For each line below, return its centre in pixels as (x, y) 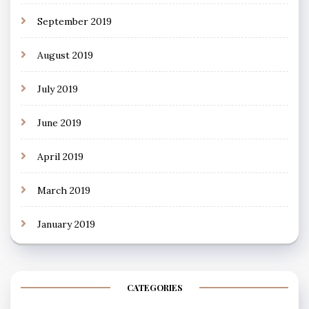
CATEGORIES (154, 287)
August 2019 (65, 55)
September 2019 (74, 21)
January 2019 (66, 224)
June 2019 (59, 122)
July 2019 (58, 89)
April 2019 (60, 156)
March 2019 (64, 190)
